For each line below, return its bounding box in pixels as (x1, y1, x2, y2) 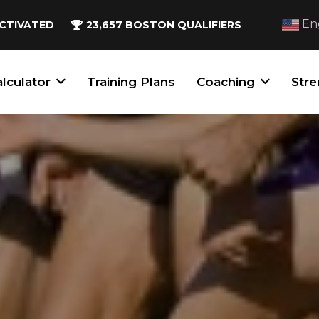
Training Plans (87, 75, 176, 89)
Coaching (197, 75, 256, 89)
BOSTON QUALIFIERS (125, 18, 242, 31)
